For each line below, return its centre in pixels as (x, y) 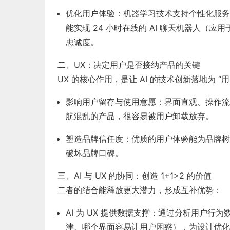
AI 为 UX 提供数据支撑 (108, 213)
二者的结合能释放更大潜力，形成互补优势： (140, 190)
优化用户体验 (90, 13)
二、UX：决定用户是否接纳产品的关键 (129, 65)
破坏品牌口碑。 (94, 153)
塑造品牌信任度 (94, 139)
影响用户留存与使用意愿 (111, 102)
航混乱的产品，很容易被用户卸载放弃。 (140, 116)
